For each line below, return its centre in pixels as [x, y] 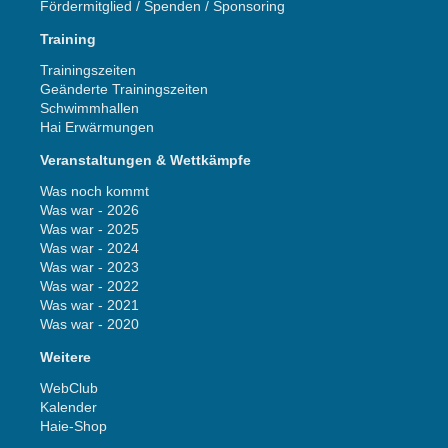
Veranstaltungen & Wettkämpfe [145, 159]
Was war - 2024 [89, 247]
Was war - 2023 [89, 266]
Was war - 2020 [89, 323]
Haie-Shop [73, 425]
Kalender [68, 406]
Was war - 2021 [89, 304]
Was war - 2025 [89, 228]
